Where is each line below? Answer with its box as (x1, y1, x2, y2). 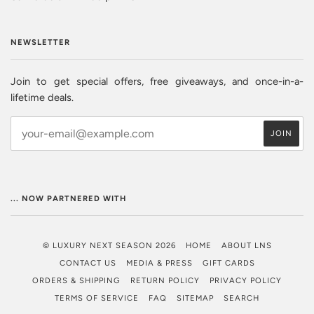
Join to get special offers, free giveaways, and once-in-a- (11, 74, 303, 88)
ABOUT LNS (221, 240, 272, 250)
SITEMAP (177, 292, 214, 303)
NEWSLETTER (11, 36, 70, 47)
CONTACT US (59, 257, 116, 268)
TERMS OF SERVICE (55, 292, 139, 303)
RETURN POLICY (130, 275, 200, 285)
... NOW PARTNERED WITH (11, 193, 126, 203)
